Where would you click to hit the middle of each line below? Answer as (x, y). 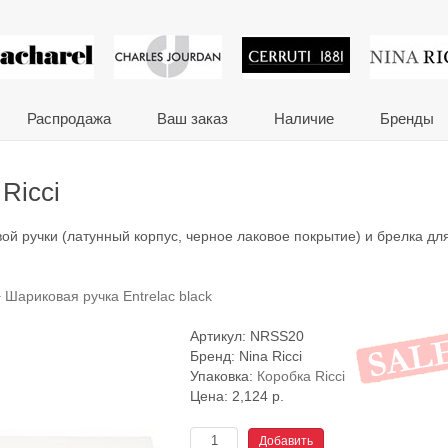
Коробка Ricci (301, 376)
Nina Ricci (270, 356)
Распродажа (69, 118)
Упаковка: (223, 376)
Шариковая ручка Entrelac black (108, 296)
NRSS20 (277, 336)
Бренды (407, 118)
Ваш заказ (192, 118)
